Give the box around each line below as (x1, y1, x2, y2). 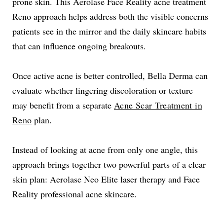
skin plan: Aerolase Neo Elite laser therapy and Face (12, 173, 200, 185)
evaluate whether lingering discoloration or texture (12, 84, 193, 96)
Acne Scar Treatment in (114, 99, 202, 111)
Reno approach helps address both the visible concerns (12, 10, 208, 22)
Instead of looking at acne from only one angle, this (12, 144, 198, 155)
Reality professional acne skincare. (12, 188, 137, 200)
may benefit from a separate (12, 99, 114, 111)
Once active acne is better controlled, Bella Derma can (12, 70, 208, 81)
